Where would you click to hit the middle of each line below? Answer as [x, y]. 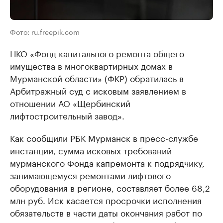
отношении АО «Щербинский [70, 103]
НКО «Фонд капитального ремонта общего [97, 53]
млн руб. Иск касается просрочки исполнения [106, 200]
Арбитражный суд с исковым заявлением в [98, 90]
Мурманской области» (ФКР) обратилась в [97, 78]
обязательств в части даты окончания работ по [106, 212]
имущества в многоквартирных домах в [91, 65]
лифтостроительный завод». [67, 115]
